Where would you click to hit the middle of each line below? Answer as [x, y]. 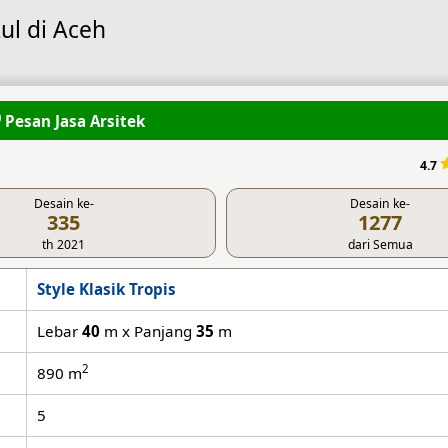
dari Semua [380, 244]
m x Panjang [148, 330]
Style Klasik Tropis [107, 288]
